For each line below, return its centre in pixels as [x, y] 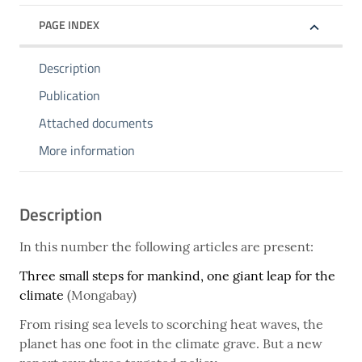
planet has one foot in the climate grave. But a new [171, 344]
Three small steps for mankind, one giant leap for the [177, 276]
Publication [69, 96]
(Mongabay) [100, 295]
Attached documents [96, 123]
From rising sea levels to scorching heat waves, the [171, 324]
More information [87, 151]
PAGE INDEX [69, 25]
